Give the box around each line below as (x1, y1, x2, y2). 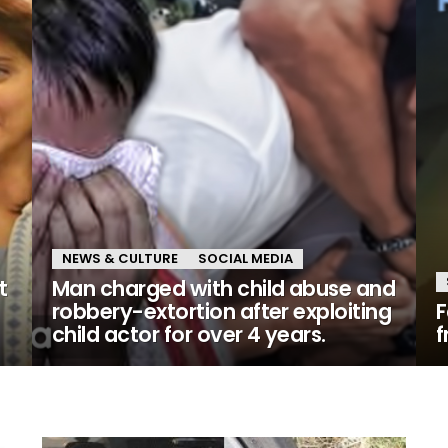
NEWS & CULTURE (62, 249, 178, 268)
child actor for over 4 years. (52, 320, 326, 349)
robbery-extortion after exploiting (52, 297, 392, 326)
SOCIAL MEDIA (198, 249, 293, 268)
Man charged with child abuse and (52, 274, 396, 303)
